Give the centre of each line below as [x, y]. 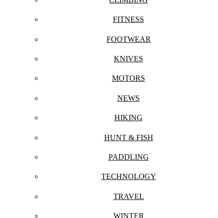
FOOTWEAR [128, 39]
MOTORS [128, 78]
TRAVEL [128, 196]
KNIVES [128, 59]
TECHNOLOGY [128, 177]
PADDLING [128, 157]
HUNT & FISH [128, 137]
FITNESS [128, 19]
